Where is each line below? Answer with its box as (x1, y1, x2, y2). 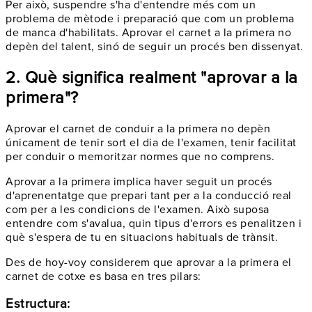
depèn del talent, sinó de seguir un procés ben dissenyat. (6, 39, 304, 54)
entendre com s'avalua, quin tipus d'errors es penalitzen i (6, 216, 302, 231)
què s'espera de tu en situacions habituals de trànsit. (6, 230, 278, 244)
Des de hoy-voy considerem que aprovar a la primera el (6, 255, 292, 270)
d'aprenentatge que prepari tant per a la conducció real (6, 188, 292, 203)
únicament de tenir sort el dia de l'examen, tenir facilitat (6, 135, 297, 150)
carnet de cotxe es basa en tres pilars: (6, 269, 201, 283)
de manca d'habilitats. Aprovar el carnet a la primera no (6, 25, 291, 40)
